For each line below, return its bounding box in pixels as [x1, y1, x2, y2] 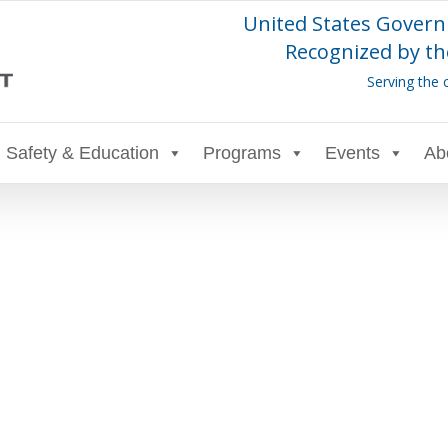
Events [325, 143, 380, 163]
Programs [203, 143, 281, 163]
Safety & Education [6, 143, 159, 163]
